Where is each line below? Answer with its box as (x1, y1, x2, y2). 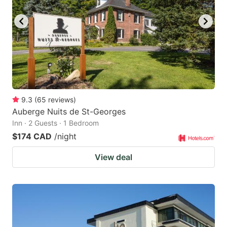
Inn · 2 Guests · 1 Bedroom (12, 118, 99, 127)
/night (54, 131, 77, 141)
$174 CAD (12, 131, 52, 141)
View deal (95, 152, 132, 162)
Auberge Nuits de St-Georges (12, 106, 126, 117)
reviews (48, 95, 73, 104)
